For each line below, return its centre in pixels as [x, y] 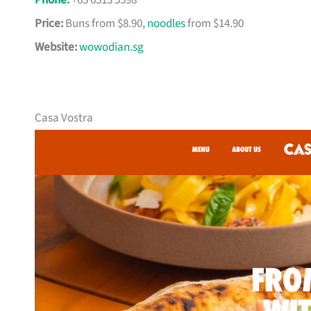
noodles [166, 24]
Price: [49, 24]
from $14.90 [215, 24]
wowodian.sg [111, 48]
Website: [56, 48]
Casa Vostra [64, 118]
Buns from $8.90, [105, 24]
